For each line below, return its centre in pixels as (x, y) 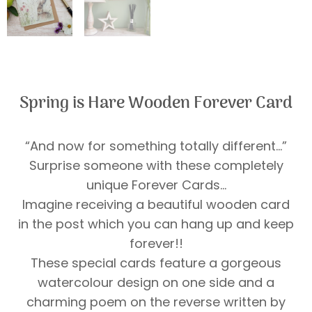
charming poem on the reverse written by (156, 302)
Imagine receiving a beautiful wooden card (156, 204)
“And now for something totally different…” (156, 146)
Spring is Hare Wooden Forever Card (156, 103)
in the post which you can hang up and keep (156, 224)
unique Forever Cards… (156, 185)
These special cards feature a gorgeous (156, 263)
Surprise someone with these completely (156, 165)
